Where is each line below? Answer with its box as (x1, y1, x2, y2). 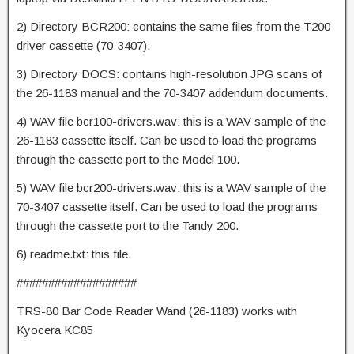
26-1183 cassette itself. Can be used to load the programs (17, 133, 317, 147)
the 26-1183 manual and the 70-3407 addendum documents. (17, 85, 328, 100)
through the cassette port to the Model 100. (17, 152, 239, 166)
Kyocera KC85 (17, 322, 93, 337)
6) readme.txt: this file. (17, 247, 131, 261)
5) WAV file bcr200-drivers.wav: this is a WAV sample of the (17, 180, 326, 194)
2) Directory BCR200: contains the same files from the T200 (17, 19, 330, 33)
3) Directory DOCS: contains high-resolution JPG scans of (17, 66, 322, 81)
